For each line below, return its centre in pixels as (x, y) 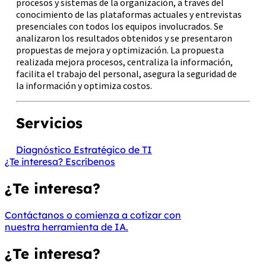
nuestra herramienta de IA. (66, 227)
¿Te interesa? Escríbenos (60, 162)
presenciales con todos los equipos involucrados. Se (120, 26)
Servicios (50, 123)
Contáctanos (36, 215)
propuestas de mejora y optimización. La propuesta (120, 50)
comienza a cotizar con (128, 215)
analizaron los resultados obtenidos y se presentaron (124, 38)
